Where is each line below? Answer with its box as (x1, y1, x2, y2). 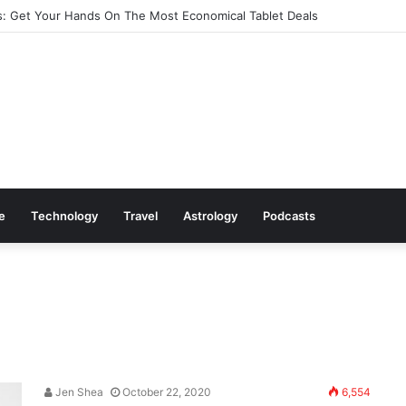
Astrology (183, 208, 237, 223)
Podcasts (263, 208, 315, 223)
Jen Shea (53, 385, 103, 399)
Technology (31, 208, 98, 223)
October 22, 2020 (122, 385, 211, 399)
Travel (123, 208, 158, 223)
